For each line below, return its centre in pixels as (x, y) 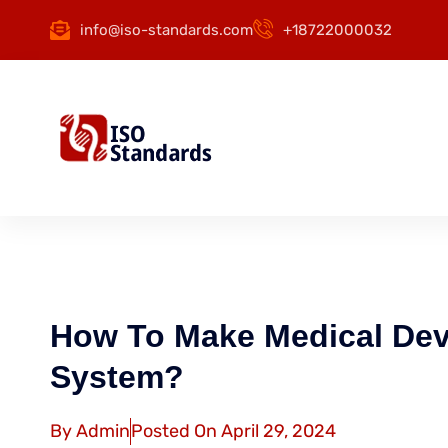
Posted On (174, 431)
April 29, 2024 (278, 431)
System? (117, 377)
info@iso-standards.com (166, 29)
